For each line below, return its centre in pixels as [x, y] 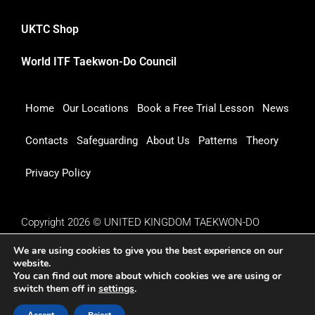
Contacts [47, 140]
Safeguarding [107, 140]
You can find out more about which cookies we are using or [147, 276]
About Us [168, 140]
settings [116, 289]
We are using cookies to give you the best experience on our [148, 251]
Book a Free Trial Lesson [195, 108]
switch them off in [56, 289]
